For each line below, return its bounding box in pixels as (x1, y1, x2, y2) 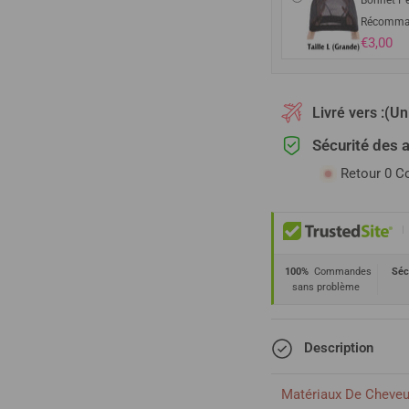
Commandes (309, 266, 372, 278)
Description (304, 339, 374, 356)
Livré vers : (312, 104, 385, 122)
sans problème (291, 281, 360, 294)
